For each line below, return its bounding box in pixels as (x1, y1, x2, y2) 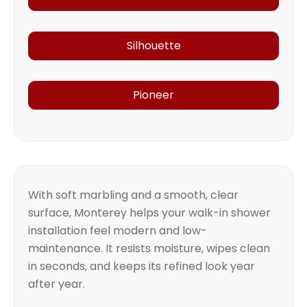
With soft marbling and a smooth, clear (28, 187, 238, 204)
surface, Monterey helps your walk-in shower (28, 205, 271, 221)
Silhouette (126, 38, 181, 54)
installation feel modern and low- (28, 223, 207, 239)
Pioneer (133, 87, 174, 103)
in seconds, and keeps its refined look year (28, 258, 255, 275)
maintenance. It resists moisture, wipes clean (28, 241, 270, 257)
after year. (28, 276, 85, 293)
